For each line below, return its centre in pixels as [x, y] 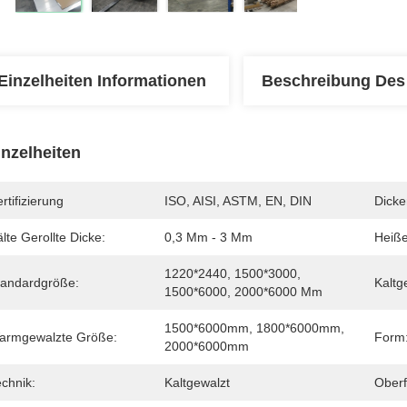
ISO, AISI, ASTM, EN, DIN [238, 201]
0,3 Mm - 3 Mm [208, 237]
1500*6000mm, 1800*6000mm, [254, 328]
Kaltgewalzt [197, 382]
